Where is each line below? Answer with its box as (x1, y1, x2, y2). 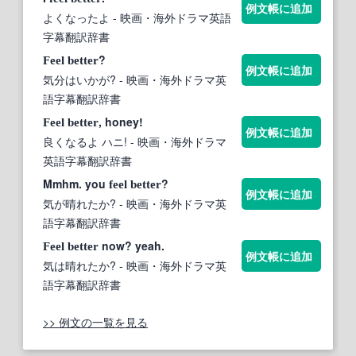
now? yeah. (99, 237, 164, 253)
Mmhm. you (43, 175, 109, 192)
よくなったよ (43, 9, 110, 25)
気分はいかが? (43, 71, 116, 87)
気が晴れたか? (43, 195, 116, 211)
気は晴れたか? (43, 257, 116, 273)
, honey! (99, 113, 143, 130)
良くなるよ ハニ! (43, 133, 127, 149)
